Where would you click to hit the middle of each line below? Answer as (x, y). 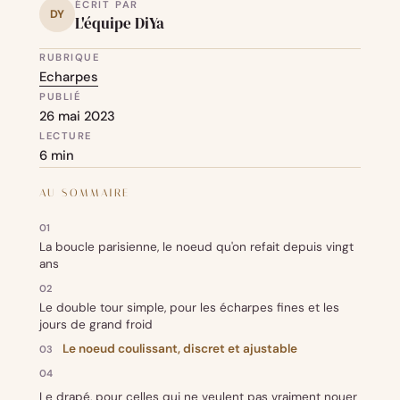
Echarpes (69, 77)
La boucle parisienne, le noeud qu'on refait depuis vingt (196, 247)
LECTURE (66, 136)
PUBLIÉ (60, 97)
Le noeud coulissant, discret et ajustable (180, 349)
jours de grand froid (96, 325)
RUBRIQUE (70, 58)
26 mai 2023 (77, 117)
